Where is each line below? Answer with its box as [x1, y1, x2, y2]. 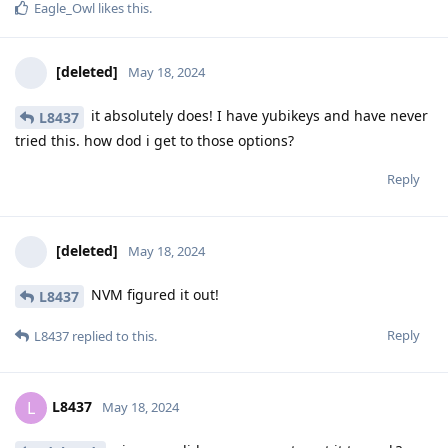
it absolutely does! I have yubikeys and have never [87, 106, 428, 126]
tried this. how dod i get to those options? [15, 131, 294, 151]
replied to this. [69, 326, 157, 345]
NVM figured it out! [87, 285, 219, 305]
